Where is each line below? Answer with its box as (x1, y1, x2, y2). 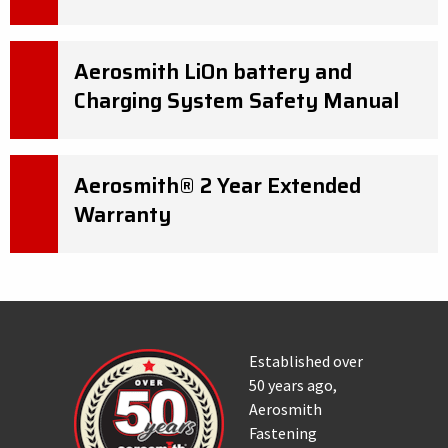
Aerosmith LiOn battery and (74, 55, 352, 88)
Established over (249, 351, 363, 371)
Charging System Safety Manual (74, 84, 399, 117)
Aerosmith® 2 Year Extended (74, 169, 361, 202)
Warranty (74, 198, 171, 231)
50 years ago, (249, 375, 337, 395)
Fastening (249, 423, 317, 443)
